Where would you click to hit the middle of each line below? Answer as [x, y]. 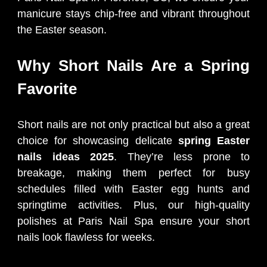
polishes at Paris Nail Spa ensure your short [133, 221]
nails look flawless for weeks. [86, 237]
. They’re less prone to [182, 156]
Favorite [47, 89]
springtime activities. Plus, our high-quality [133, 205]
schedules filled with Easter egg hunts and [133, 189]
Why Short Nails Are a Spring [133, 65]
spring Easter [214, 140]
